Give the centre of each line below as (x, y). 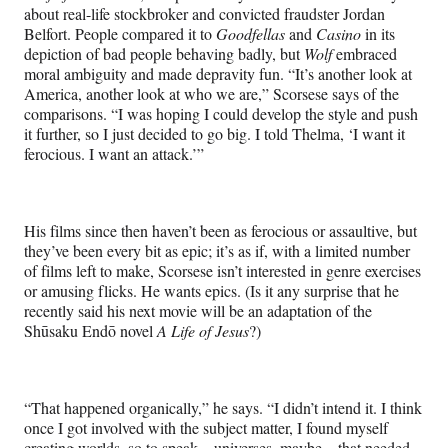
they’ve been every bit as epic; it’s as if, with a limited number (217, 250)
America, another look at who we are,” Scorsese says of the (211, 93)
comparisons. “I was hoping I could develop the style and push (221, 113)
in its (378, 33)
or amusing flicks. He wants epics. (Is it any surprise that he (211, 290)
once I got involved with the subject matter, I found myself (206, 427)
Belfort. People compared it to (120, 33)
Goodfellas (250, 33)
